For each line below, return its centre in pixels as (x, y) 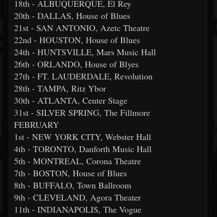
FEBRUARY (38, 124)
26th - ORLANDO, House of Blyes (76, 64)
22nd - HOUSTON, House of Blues (77, 40)
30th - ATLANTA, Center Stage (71, 100)
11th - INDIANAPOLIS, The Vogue (79, 209)
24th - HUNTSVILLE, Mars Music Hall (85, 52)
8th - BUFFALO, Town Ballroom (73, 185)
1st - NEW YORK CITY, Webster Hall (83, 137)
